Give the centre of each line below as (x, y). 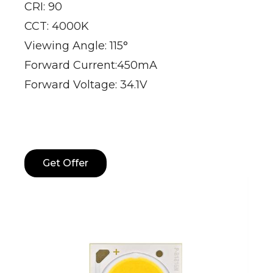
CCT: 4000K (57, 26)
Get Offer (66, 163)
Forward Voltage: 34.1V (86, 85)
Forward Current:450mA (91, 65)
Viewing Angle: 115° (76, 46)
